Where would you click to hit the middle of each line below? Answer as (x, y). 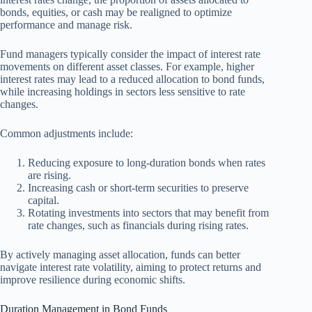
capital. (44, 201)
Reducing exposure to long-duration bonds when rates (147, 163)
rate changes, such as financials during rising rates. (138, 226)
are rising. (49, 175)
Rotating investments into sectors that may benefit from (148, 213)
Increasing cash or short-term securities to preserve (138, 188)
